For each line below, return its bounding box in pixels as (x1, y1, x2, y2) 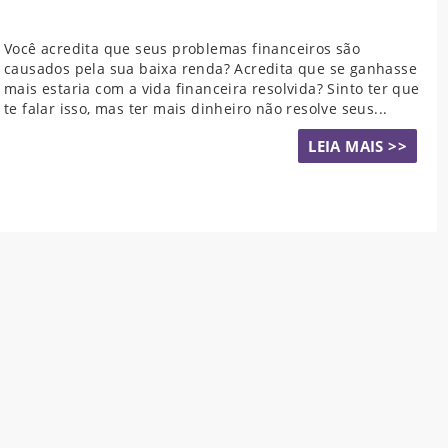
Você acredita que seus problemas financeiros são (4, 38, 361, 58)
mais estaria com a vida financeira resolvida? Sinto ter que (4, 78, 420, 98)
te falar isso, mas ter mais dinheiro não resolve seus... (4, 98, 388, 118)
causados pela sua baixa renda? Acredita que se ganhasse (4, 58, 417, 78)
